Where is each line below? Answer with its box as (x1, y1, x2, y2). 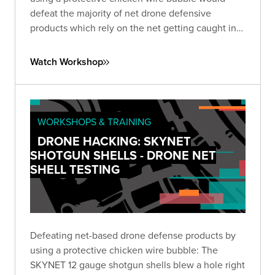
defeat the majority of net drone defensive (30, 6, 211, 20)
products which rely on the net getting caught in (30, 21, 236, 35)
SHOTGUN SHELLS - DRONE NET (30, 146, 216, 165)
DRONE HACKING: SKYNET (37, 132, 191, 150)
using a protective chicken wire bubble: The (30, 242, 218, 257)
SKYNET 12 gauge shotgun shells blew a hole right (30, 257, 245, 271)
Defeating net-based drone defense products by (30, 228, 236, 242)
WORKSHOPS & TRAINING (37, 115, 151, 129)
